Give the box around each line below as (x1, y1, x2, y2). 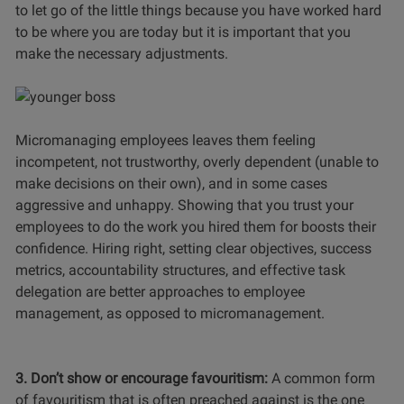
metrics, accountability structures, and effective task (15, 261, 345, 279)
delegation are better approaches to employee (15, 282, 305, 300)
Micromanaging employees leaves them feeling (15, 131, 316, 149)
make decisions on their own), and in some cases (15, 174, 327, 192)
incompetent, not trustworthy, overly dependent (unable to (15, 152, 379, 170)
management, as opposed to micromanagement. (15, 304, 325, 322)
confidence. (15, 239, 92, 257)
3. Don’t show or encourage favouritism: (15, 369, 271, 387)
